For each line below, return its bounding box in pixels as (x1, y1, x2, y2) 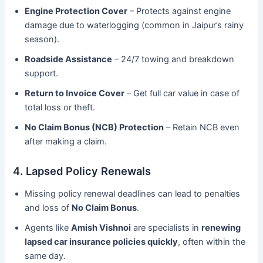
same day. (25, 251, 66, 262)
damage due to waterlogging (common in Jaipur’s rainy (25, 19, 244, 31)
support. (25, 68, 59, 79)
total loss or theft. (25, 102, 96, 113)
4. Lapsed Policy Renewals (13, 164, 151, 177)
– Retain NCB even (164, 122, 240, 133)
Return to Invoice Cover (25, 87, 125, 99)
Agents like (25, 222, 72, 234)
